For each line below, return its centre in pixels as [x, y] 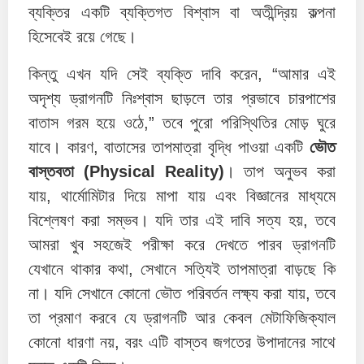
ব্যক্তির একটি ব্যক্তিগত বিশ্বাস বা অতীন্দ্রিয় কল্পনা [182, 13]
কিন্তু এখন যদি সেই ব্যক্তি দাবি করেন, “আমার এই [182, 74]
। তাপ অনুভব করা [280, 172]
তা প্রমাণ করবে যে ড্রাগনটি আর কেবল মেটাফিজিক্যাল [182, 318]
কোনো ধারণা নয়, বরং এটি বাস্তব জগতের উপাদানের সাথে [182, 342]
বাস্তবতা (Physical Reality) [126, 172]
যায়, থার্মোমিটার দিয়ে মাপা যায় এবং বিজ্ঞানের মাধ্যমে [182, 196]
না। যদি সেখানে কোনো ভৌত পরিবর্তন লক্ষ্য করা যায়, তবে [182, 294]
